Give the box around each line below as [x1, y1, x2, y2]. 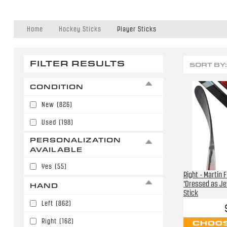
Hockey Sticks [58, 25, 101, 33]
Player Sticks [117, 25, 157, 33]
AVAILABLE [29, 145, 83, 155]
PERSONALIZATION [29, 135, 121, 145]
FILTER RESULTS [29, 58, 125, 70]
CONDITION [29, 82, 84, 92]
